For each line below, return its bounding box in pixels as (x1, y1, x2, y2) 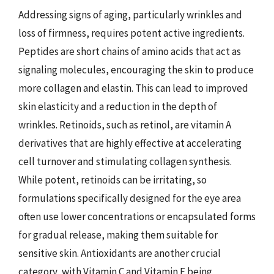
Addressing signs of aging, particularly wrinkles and (18, 8, 242, 21)
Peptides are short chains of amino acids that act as (18, 45, 241, 58)
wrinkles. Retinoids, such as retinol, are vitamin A (18, 118, 231, 131)
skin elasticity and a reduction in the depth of (18, 100, 217, 113)
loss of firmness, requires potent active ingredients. (18, 26, 245, 40)
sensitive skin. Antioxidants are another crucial (18, 246, 221, 260)
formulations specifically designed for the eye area (18, 191, 241, 205)
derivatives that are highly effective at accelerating (18, 136, 242, 150)
